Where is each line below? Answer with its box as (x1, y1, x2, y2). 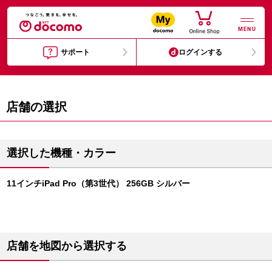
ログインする (178, 48, 223, 56)
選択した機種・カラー (7, 147, 116, 159)
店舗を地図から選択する (7, 240, 127, 252)
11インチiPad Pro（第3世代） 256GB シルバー (7, 178, 190, 188)
